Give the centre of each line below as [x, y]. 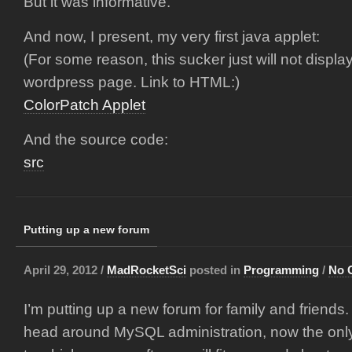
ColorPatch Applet [84, 105]
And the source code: [96, 139]
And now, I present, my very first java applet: [172, 37]
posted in [215, 270]
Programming [281, 270]
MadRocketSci [147, 270]
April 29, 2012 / [65, 270]
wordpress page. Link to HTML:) [132, 82]
